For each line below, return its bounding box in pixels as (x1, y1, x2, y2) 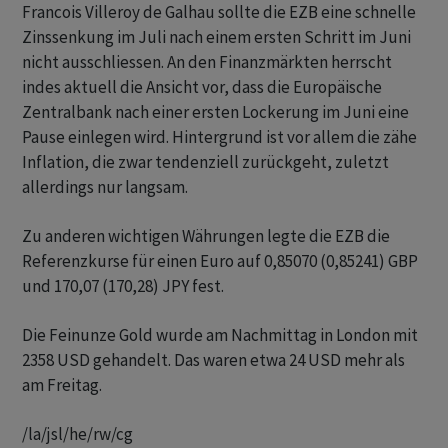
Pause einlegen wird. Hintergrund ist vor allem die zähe (22, 126, 417, 148)
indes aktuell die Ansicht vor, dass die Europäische (22, 76, 382, 98)
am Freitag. (22, 374, 102, 396)
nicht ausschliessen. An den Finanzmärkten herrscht (22, 51, 392, 73)
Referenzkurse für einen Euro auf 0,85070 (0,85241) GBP (22, 250, 418, 272)
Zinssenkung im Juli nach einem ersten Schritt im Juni (22, 26, 411, 48)
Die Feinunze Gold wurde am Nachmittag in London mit (22, 324, 418, 346)
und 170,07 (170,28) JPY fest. (22, 275, 224, 297)
